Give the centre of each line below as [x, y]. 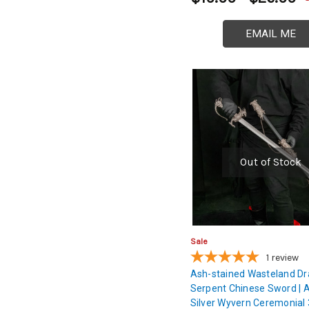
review [285, 258]
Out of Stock [270, 162]
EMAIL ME [270, 33]
